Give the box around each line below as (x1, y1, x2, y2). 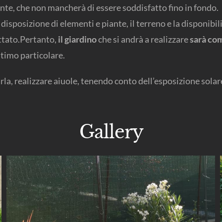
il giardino (58, 34, 97, 45)
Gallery (79, 121, 143, 144)
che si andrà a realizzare (97, 34, 190, 45)
